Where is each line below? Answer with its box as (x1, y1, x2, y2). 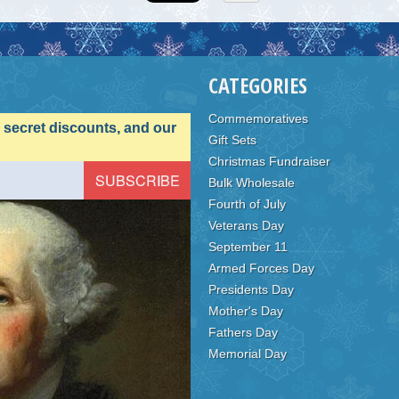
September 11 (208, 240, 288, 254)
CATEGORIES (208, 70, 307, 100)
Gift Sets (208, 133, 256, 147)
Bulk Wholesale (208, 175, 295, 190)
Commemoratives (208, 111, 308, 126)
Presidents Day (208, 282, 294, 297)
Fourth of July (208, 197, 286, 211)
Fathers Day (208, 325, 278, 339)
